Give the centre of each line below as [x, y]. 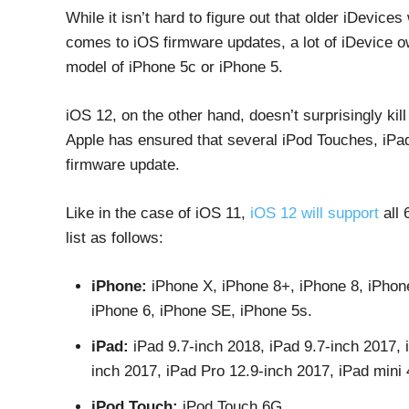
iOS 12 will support [315, 213]
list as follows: [115, 238]
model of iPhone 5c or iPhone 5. [174, 67]
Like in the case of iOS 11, [158, 213]
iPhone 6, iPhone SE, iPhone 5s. [202, 311]
